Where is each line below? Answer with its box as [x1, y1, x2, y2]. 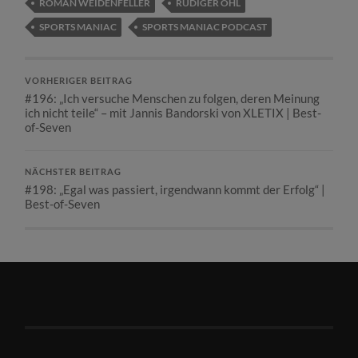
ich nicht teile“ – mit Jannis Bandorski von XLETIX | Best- [25, 105, 322, 121]
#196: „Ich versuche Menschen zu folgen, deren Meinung [25, 91, 320, 106]
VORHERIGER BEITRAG [25, 76, 133, 86]
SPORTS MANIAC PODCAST [142, 21, 268, 34]
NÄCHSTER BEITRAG [25, 167, 122, 177]
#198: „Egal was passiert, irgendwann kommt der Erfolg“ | [25, 182, 326, 197]
